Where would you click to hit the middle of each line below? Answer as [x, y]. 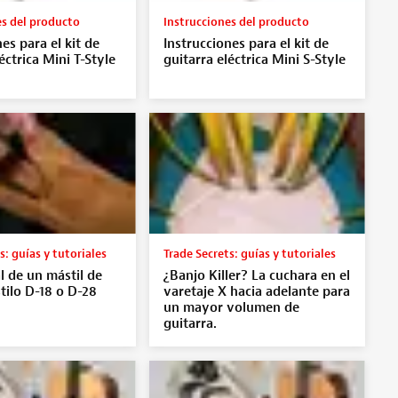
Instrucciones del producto [236, 21]
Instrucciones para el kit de [246, 44]
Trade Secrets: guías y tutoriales [249, 253]
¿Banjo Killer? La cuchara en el [256, 275]
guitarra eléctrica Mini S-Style [254, 60]
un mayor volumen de [231, 307]
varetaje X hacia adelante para [256, 291]
